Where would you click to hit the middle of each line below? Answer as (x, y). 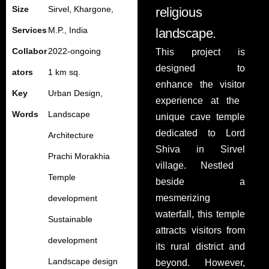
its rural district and (200, 246)
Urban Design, (75, 93)
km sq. (66, 72)
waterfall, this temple (200, 214)
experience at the (198, 101)
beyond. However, (200, 263)
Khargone (92, 9)
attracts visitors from (200, 230)
